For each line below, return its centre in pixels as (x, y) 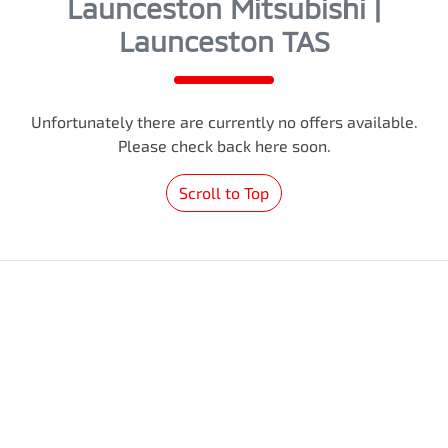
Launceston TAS (224, 41)
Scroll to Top (224, 192)
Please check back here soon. (224, 145)
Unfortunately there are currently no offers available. (224, 121)
